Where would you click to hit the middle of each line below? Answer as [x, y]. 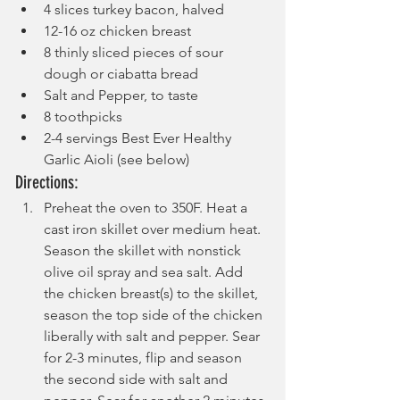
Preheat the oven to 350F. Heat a [147, 208]
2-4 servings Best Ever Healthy [139, 138]
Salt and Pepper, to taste [121, 96]
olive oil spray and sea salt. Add [145, 272]
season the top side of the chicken [155, 315]
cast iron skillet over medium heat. [154, 229]
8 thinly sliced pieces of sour [135, 53]
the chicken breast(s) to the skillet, [153, 294]
